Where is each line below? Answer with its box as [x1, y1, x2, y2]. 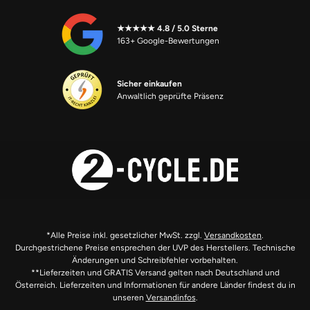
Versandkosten [204, 230, 262, 241]
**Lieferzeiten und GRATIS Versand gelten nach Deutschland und [30, 268, 280, 278]
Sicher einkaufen [117, 79, 182, 89]
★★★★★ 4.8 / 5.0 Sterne [117, 23, 218, 33]
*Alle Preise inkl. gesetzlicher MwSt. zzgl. [46, 230, 204, 241]
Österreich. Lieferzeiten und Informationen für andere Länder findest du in [15, 280, 295, 291]
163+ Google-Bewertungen [117, 35, 219, 46]
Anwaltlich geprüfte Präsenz [117, 91, 224, 101]
